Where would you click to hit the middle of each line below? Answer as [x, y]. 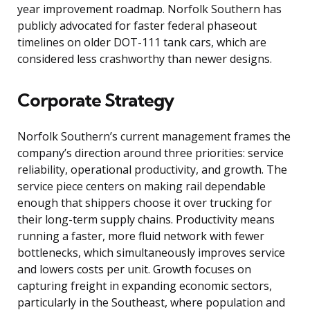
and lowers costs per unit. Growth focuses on [134, 270]
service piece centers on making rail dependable [142, 186]
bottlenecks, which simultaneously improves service [151, 253]
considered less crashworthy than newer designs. [145, 59]
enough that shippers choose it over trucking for [145, 203]
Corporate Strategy [95, 100]
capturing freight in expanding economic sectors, [145, 286]
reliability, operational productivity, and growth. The [152, 170]
